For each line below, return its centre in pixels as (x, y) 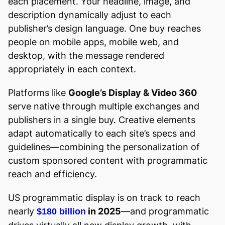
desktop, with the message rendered (86, 55)
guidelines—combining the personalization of (104, 147)
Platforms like (38, 92)
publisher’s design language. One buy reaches (104, 28)
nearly (22, 211)
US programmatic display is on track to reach (104, 197)
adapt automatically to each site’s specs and (102, 133)
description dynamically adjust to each (90, 15)
